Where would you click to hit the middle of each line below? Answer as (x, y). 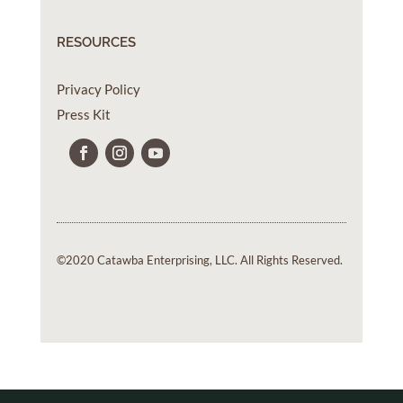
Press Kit (83, 115)
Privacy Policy (98, 90)
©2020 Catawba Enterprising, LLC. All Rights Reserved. (199, 260)
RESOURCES (96, 43)
